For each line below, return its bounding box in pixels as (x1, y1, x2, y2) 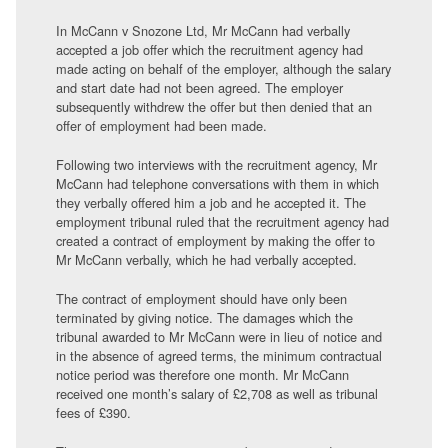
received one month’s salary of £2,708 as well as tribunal (56, 384, 378, 403)
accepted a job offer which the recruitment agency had (56, 40, 363, 59)
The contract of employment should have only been (56, 289, 347, 308)
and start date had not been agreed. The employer (56, 78, 343, 97)
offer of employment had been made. (56, 116, 267, 135)
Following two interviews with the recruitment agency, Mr (56, 155, 377, 174)
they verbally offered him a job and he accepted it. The (56, 193, 366, 212)
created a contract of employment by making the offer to (56, 231, 375, 250)
